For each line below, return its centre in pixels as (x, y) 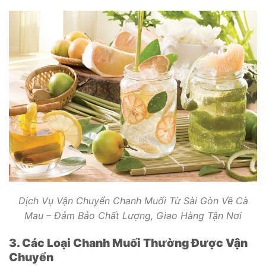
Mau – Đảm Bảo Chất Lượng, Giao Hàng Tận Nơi (133, 216)
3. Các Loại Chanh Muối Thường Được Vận (128, 243)
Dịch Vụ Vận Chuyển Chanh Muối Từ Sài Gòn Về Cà (133, 201)
